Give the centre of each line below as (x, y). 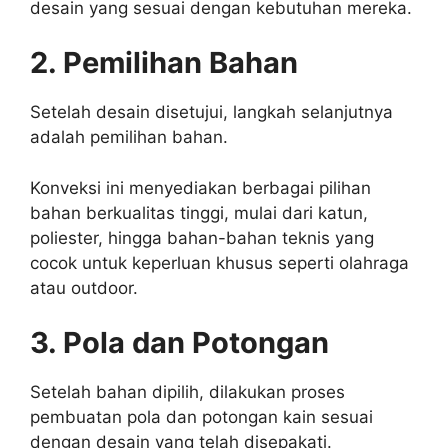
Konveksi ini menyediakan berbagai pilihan (200, 187)
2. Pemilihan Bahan (164, 63)
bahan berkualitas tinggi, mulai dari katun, (199, 212)
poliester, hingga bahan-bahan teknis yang (202, 237)
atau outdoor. (84, 287)
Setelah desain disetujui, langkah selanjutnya (211, 112)
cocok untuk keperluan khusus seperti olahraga (219, 262)
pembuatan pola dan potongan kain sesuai (201, 417)
